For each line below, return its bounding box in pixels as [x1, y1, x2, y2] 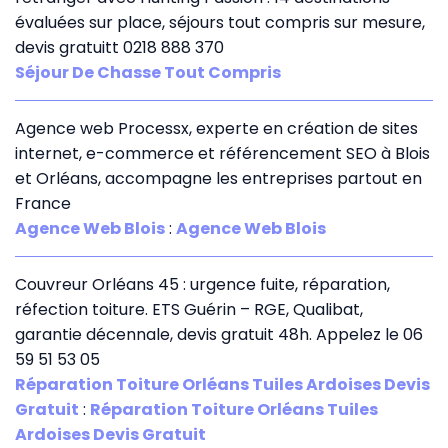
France [15, 191, 71, 215]
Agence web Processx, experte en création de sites [15, 116, 418, 140]
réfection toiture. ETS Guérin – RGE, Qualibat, [15, 297, 363, 321]
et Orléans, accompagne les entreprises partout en [15, 166, 422, 190]
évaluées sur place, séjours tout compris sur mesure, [15, 10, 425, 34]
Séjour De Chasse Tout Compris [15, 60, 281, 84]
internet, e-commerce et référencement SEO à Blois [15, 141, 430, 165]
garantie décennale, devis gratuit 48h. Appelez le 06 [15, 322, 423, 346]
